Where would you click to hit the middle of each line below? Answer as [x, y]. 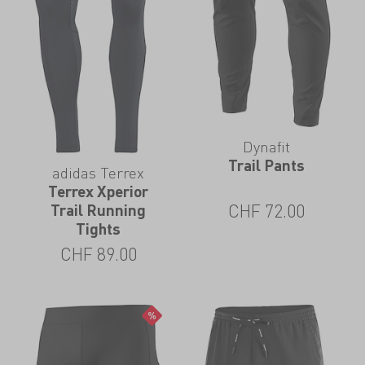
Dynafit [267, 147]
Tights [99, 229]
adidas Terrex [99, 173]
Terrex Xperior [99, 191]
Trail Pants [267, 165]
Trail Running [99, 210]
